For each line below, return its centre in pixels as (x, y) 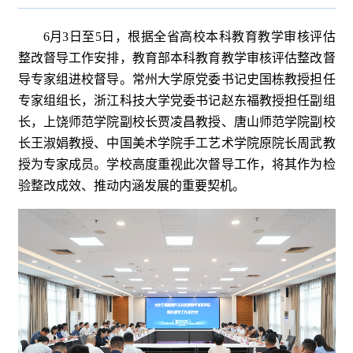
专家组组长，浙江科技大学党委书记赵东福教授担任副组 (176, 101)
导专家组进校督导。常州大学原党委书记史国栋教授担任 (176, 80)
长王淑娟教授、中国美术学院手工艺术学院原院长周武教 (176, 143)
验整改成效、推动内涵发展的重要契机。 (131, 186)
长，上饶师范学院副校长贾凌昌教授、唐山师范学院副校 (176, 122)
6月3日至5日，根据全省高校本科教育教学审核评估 (189, 37)
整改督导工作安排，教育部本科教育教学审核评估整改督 (176, 58)
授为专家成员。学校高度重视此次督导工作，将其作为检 (176, 165)
